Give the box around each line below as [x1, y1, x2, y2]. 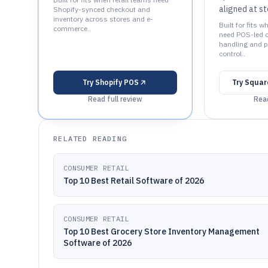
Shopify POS [95, 78, 139, 87]
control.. [218, 49, 245, 58]
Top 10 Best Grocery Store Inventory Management [63, 226, 260, 237]
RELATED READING [53, 134, 127, 143]
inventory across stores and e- [53, 14, 153, 23]
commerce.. [53, 24, 91, 33]
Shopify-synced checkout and [53, 5, 150, 14]
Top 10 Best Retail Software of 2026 [63, 175, 204, 186]
